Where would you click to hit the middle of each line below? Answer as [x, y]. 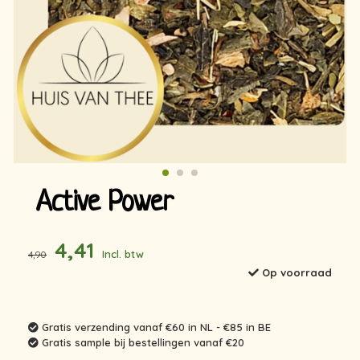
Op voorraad [295, 272]
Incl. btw [123, 254]
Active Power [105, 203]
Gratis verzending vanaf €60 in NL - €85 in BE [155, 327]
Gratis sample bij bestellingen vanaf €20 [141, 342]
